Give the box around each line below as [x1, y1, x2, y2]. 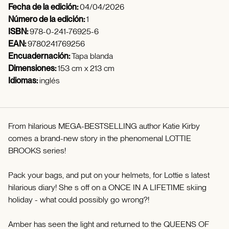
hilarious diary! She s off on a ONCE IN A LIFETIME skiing [8, 182, 207, 192]
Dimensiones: [8, 63, 58, 73]
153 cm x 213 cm [58, 63, 114, 73]
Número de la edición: [8, 14, 86, 24]
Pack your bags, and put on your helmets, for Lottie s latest [8, 170, 210, 180]
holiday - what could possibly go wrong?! [8, 194, 149, 204]
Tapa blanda [72, 51, 113, 61]
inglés [39, 75, 60, 85]
